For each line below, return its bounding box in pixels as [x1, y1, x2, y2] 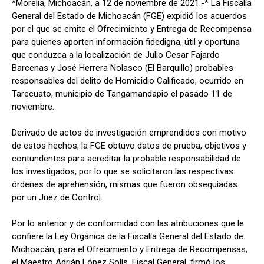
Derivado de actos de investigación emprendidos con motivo [12, 127, 246, 138]
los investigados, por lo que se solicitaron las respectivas [12, 166, 233, 177]
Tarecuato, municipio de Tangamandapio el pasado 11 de [12, 88, 232, 100]
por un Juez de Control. [12, 192, 103, 203]
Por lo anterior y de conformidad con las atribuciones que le [12, 218, 244, 229]
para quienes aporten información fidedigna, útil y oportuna [12, 37, 240, 48]
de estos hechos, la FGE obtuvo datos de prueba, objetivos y [12, 140, 246, 151]
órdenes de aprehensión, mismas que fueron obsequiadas [12, 179, 237, 190]
